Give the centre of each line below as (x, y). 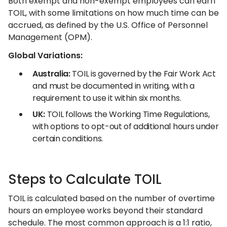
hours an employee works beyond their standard (105, 211)
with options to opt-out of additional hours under (126, 126)
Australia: (51, 74)
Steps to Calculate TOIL (85, 179)
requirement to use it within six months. (107, 98)
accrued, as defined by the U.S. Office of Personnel (108, 25)
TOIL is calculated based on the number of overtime (111, 198)
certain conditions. (68, 139)
